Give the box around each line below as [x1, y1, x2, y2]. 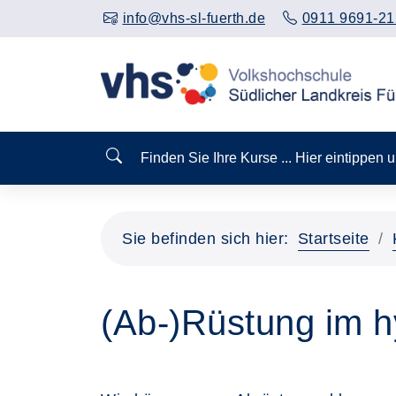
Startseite [297, 230, 369, 247]
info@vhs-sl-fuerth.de [122, 11, 265, 26]
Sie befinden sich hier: [122, 230, 289, 247]
